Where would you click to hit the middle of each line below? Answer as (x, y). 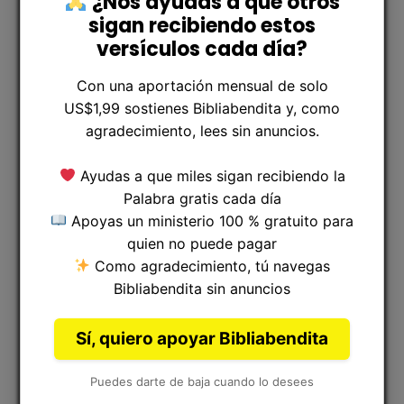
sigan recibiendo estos (202, 25)
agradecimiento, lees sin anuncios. (202, 130)
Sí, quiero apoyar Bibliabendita (202, 338)
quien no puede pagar (202, 243)
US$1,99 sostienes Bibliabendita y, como (202, 108)
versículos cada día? (202, 49)
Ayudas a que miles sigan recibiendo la (210, 175)
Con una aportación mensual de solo (202, 85)
